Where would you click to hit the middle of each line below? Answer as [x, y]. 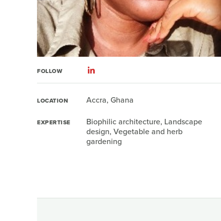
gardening [104, 142]
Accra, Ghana [110, 100]
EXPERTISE [54, 123]
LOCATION [53, 101]
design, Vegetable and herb [134, 132]
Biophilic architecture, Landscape [144, 122]
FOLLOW [50, 71]
